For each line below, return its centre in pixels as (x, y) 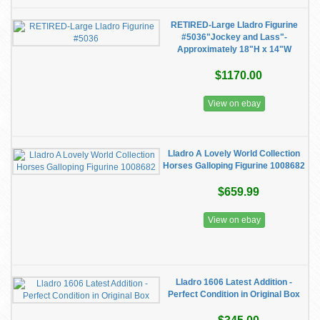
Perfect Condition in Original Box (234, 294)
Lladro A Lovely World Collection (234, 154)
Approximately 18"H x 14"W (234, 49)
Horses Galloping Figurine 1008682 (234, 166)
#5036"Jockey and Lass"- (234, 37)
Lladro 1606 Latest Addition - (234, 282)
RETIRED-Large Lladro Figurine (234, 25)
